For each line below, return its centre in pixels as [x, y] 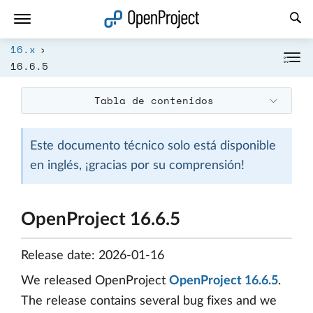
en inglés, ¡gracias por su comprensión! [137, 166]
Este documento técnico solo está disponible [153, 146]
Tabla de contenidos [154, 100]
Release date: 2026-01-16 [93, 256]
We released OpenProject [95, 281]
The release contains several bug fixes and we [149, 301]
